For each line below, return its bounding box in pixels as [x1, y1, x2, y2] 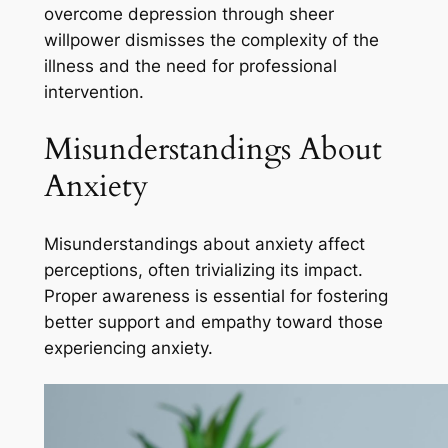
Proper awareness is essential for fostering [43, 285, 388, 306]
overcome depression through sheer [43, 4, 334, 25]
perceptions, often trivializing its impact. [43, 259, 363, 280]
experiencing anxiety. [43, 337, 213, 358]
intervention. [43, 82, 144, 103]
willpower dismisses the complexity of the [43, 30, 379, 51]
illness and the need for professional [43, 56, 337, 77]
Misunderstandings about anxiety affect [43, 233, 365, 254]
